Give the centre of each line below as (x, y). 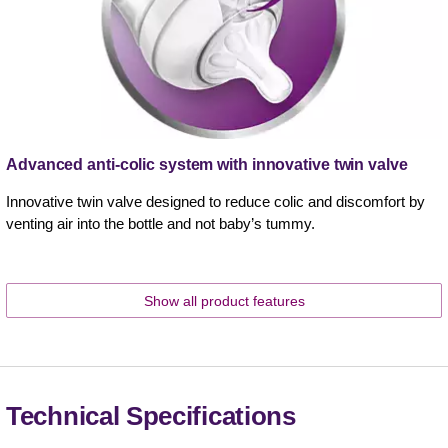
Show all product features (224, 301)
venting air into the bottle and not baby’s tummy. (160, 224)
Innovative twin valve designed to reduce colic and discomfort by (215, 202)
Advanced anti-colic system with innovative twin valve (207, 165)
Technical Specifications (151, 416)
